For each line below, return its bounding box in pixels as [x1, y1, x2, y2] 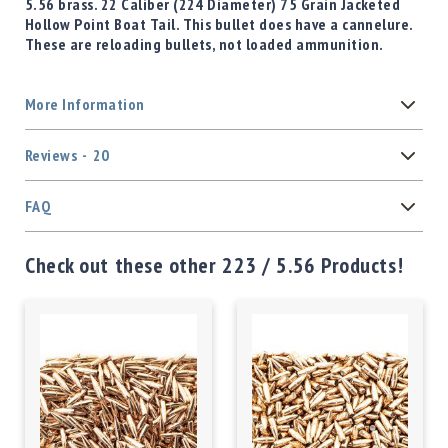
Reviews [25, 145, 78, 166]
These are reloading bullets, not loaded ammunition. [25, 34, 384, 55]
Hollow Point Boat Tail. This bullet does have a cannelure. [25, 14, 413, 35]
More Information [25, 94, 145, 115]
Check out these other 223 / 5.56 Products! [25, 251, 404, 280]
